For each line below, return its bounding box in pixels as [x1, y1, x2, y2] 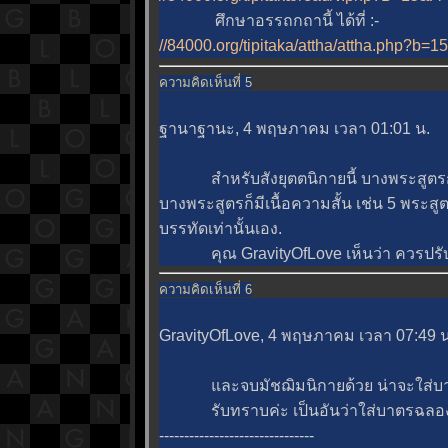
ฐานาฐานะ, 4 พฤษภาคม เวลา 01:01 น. [159, 119, 430, 137]
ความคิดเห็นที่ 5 [159, 74, 252, 90]
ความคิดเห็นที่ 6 [159, 281, 252, 297]
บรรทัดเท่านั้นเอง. [159, 219, 282, 237]
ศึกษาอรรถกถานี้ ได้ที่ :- [159, 12, 379, 30]
